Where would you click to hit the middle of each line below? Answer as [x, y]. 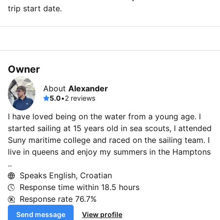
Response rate [47, 199]
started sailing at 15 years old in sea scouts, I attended [110, 128]
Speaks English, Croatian [66, 175]
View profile [102, 214]
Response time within [60, 187]
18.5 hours [120, 187]
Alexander [88, 88]
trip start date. [35, 8]
